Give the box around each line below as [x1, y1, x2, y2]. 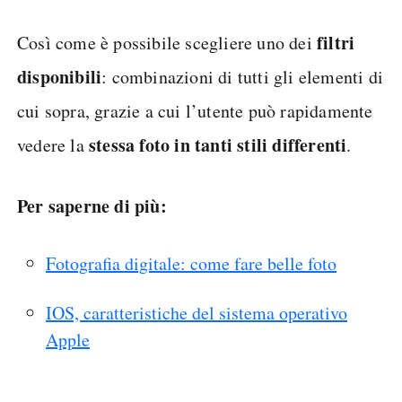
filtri [317, 29, 355, 56]
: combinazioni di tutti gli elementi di [101, 64, 384, 89]
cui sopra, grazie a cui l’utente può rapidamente [17, 98, 373, 123]
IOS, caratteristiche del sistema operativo [46, 300, 347, 325]
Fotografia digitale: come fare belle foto [46, 250, 336, 275]
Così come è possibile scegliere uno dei [17, 30, 317, 55]
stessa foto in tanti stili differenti [89, 131, 347, 158]
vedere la [17, 132, 89, 157]
